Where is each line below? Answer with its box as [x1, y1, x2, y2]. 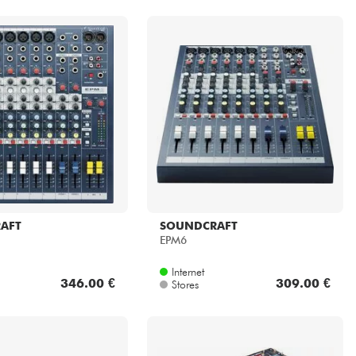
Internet [171, 265, 204, 279]
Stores [171, 278, 199, 292]
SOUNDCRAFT [159, 219, 238, 233]
